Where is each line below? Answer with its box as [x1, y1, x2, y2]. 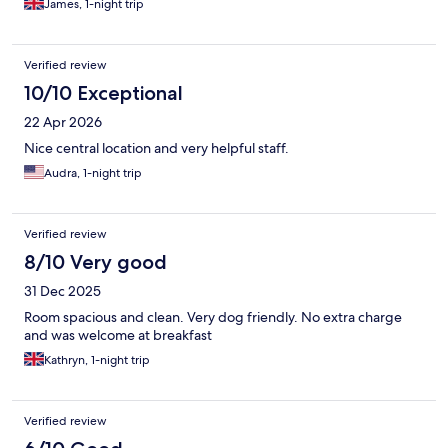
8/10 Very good [24, 250, 167, 275]
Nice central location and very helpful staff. [24, 139, 289, 158]
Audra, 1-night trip [44, 165, 142, 182]
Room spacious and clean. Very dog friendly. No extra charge [24, 308, 402, 327]
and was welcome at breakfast [24, 326, 212, 345]
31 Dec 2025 [24, 282, 101, 301]
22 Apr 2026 [24, 113, 102, 132]
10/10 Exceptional [24, 81, 183, 106]
